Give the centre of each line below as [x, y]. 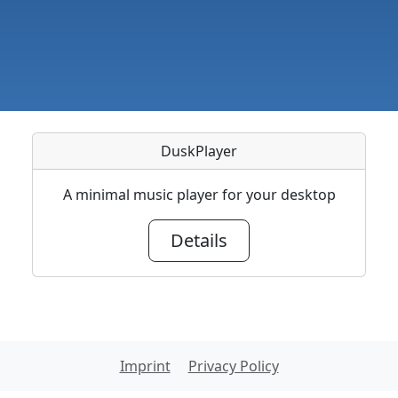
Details [199, 241]
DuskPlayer [199, 151]
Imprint [145, 366]
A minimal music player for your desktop [199, 195]
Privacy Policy [233, 366]
